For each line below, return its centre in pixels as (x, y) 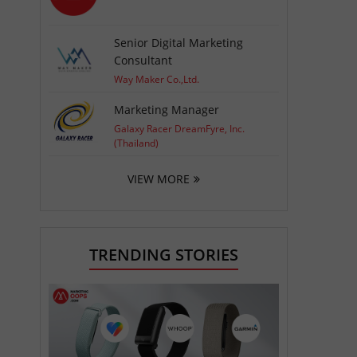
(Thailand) (137, 143)
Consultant (143, 60)
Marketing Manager (167, 109)
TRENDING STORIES (164, 254)
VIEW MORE (158, 178)
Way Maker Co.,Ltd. (157, 79)
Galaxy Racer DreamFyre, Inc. (180, 128)
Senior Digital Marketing (179, 42)
